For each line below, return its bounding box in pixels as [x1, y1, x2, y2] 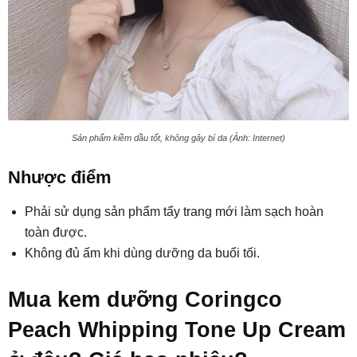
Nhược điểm [8, 167, 112, 187]
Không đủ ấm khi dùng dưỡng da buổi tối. [25, 245, 260, 260]
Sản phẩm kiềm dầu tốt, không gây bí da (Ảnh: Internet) [72, 132, 285, 143]
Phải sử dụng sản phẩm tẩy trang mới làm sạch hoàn [25, 204, 324, 218]
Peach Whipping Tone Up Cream [8, 317, 346, 342]
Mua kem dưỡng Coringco [8, 287, 282, 312]
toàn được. [25, 225, 87, 239]
